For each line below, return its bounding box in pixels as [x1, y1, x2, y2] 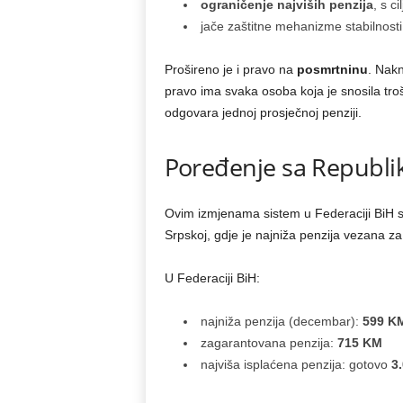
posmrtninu [296, 62, 368, 76]
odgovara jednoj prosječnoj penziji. [164, 105, 362, 120]
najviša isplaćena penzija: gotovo [200, 357, 391, 372]
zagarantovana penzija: [200, 336, 337, 350]
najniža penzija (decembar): [200, 314, 363, 328]
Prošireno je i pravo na [164, 62, 297, 76]
